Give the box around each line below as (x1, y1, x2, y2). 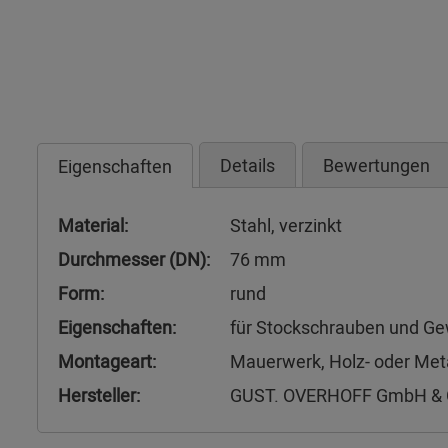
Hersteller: (58, 383, 140, 407)
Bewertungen (323, 153, 430, 177)
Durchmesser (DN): (58, 247, 210, 271)
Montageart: (58, 349, 156, 373)
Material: (58, 213, 128, 237)
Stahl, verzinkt (230, 213, 342, 237)
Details (220, 153, 275, 177)
